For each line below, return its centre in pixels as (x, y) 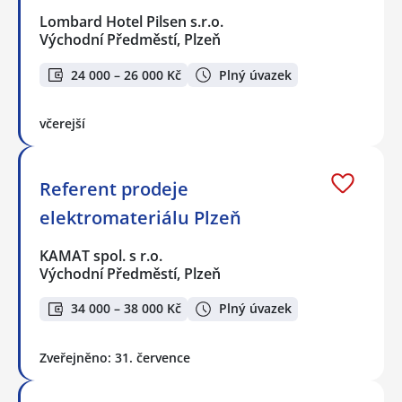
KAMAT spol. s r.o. (102, 255)
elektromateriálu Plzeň (140, 217)
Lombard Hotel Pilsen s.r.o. (132, 22)
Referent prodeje (114, 188)
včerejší (62, 123)
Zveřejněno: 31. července (115, 357)
